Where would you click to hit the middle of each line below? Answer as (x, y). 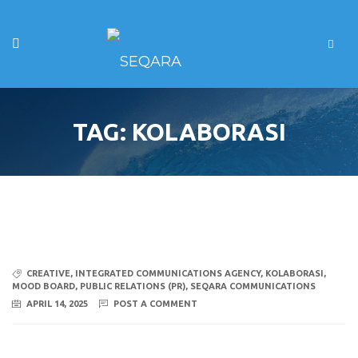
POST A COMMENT (155, 303)
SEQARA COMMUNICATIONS (253, 286)
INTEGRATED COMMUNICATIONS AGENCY (168, 273)
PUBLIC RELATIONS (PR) (133, 286)
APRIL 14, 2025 (57, 303)
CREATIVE (48, 273)
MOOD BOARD (44, 286)
